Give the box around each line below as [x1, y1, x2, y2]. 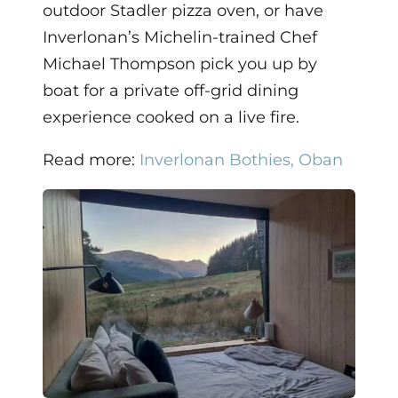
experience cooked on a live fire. [43, 107, 299, 127]
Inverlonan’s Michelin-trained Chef [43, 27, 317, 47]
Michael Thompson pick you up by [43, 53, 317, 74]
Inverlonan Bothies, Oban [139, 149, 343, 170]
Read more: [43, 149, 139, 170]
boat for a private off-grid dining [43, 80, 298, 100]
